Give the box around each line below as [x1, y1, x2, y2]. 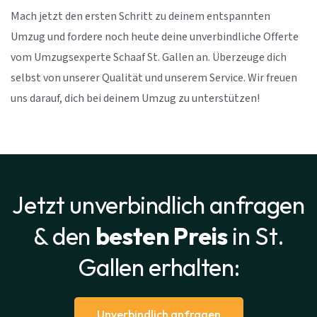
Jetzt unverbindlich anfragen [12, 190, 305, 221]
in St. [227, 221, 284, 252]
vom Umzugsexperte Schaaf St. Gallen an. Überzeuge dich [11, 50, 287, 65]
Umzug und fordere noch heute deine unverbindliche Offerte [11, 29, 299, 45]
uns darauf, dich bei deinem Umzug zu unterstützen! [11, 91, 260, 106]
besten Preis [95, 221, 228, 252]
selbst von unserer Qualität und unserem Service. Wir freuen [11, 70, 297, 86]
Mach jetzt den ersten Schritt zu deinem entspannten [11, 8, 270, 24]
